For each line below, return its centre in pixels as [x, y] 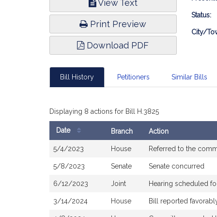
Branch [122, 131]
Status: [201, 15]
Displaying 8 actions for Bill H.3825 [104, 111]
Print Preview [117, 24]
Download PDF [117, 45]
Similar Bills [189, 77]
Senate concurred [177, 166]
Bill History [77, 77]
